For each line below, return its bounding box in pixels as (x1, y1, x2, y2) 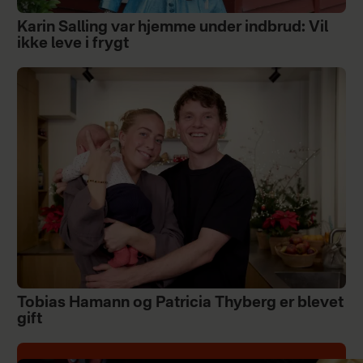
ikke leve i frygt (16, 36, 129, 52)
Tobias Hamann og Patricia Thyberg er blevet (16, 296, 344, 311)
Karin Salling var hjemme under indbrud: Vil (16, 20, 328, 36)
